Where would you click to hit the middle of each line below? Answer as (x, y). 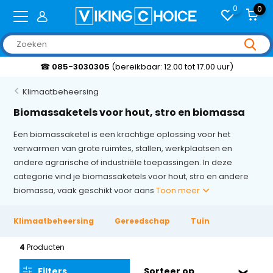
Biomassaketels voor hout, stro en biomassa (129, 112)
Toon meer (179, 190)
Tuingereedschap (228, 221)
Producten (46, 247)
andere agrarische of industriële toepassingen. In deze (123, 162)
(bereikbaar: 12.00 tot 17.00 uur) (173, 66)
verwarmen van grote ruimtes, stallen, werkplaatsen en (123, 148)
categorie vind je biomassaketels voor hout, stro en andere (131, 176)
